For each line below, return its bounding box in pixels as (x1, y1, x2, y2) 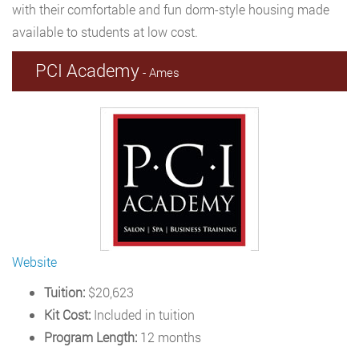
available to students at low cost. (12, 23, 198, 40)
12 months (137, 329, 201, 345)
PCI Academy (35, 58, 139, 82)
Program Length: (44, 329, 137, 345)
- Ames (139, 64, 179, 80)
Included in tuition (91, 306, 195, 323)
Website (12, 253, 57, 270)
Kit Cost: (44, 306, 91, 323)
